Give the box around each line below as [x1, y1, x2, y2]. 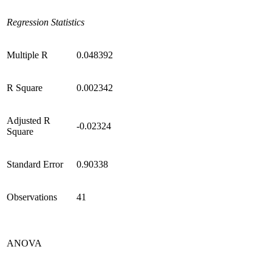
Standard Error [7, 159, 63, 170]
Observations [7, 192, 57, 203]
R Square [7, 83, 42, 93]
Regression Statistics [7, 17, 84, 28]
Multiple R [7, 50, 48, 61]
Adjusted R [7, 115, 50, 126]
